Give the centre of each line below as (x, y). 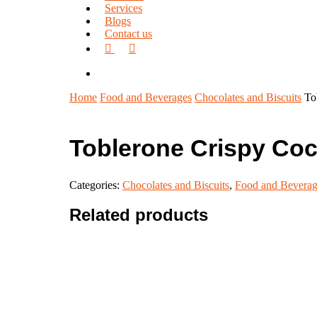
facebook (125, 46)
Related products (139, 215)
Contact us (128, 34)
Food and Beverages (146, 97)
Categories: (96, 185)
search (111, 73)
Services (123, 8)
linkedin (146, 46)
